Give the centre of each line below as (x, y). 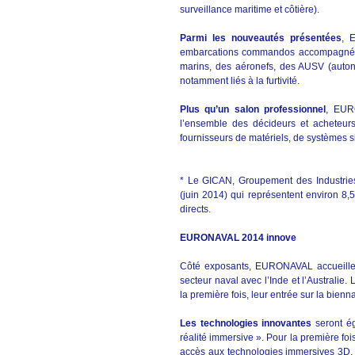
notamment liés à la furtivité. (240, 81)
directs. (195, 209)
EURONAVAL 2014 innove (238, 238)
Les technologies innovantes (246, 323)
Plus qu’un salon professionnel (253, 109)
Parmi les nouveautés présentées (261, 38)
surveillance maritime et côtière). (252, 10)
